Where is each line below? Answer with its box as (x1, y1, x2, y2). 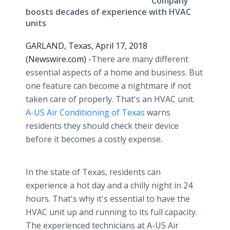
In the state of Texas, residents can (26, 166, 161, 178)
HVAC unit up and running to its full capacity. (26, 206, 197, 218)
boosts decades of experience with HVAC (26, 6, 191, 17)
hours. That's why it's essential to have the (26, 193, 190, 204)
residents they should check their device (26, 120, 179, 131)
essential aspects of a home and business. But (26, 67, 203, 78)
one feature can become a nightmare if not (26, 80, 191, 91)
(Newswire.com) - (26, 53, 91, 65)
